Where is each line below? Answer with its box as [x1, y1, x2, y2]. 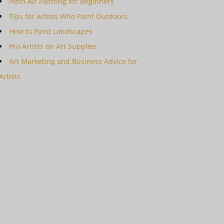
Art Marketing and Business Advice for [9, 56, 137, 66]
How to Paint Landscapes [9, 26, 92, 36]
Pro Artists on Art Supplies [9, 41, 97, 51]
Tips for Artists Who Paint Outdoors [9, 11, 127, 21]
